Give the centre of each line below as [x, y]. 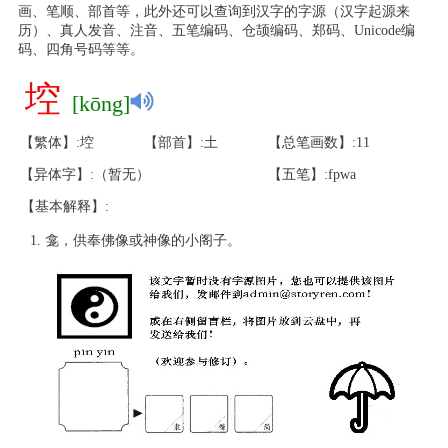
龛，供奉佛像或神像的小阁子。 [143, 240]
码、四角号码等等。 [80, 49]
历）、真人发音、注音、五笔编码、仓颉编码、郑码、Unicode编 [216, 30]
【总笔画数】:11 [319, 142]
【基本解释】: [65, 206]
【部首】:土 [181, 142]
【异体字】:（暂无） [85, 174]
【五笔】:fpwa [312, 174]
